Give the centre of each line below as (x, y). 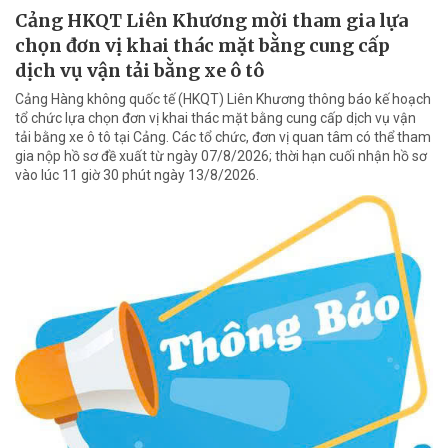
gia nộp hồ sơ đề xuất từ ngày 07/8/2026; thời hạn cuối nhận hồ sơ (221, 156)
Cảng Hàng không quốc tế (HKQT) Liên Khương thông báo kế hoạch (223, 99)
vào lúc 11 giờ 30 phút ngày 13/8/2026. (137, 175)
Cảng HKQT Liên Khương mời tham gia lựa (211, 21)
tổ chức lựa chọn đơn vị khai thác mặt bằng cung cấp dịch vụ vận (215, 118)
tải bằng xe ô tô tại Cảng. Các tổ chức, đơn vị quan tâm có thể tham (223, 137)
